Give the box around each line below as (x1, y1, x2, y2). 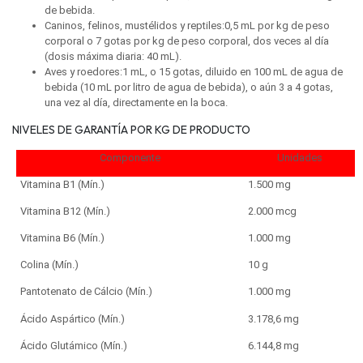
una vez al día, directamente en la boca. (45, 96, 228, 109)
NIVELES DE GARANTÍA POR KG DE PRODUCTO (12, 122, 250, 138)
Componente (100, 152, 160, 164)
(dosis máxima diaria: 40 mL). (45, 50, 181, 63)
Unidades (276, 152, 322, 164)
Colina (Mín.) (19, 258, 79, 271)
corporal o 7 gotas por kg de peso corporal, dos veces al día (45, 35, 329, 48)
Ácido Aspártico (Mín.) (19, 313, 125, 326)
